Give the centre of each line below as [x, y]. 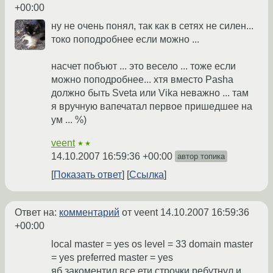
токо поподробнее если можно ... [125, 40]
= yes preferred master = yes [112, 258]
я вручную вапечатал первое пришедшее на [152, 107]
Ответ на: [37, 213]
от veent [140, 213]
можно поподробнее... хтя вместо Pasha [142, 80]
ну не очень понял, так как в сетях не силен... [152, 26]
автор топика [201, 157]
